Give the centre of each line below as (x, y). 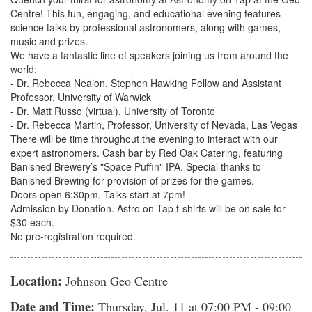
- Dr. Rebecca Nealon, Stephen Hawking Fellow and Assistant (146, 83)
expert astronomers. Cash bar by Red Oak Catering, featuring (147, 152)
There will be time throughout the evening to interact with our (144, 138)
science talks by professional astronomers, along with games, (146, 27)
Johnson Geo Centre (115, 280)
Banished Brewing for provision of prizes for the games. (134, 180)
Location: (36, 280)
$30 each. (32, 222)
